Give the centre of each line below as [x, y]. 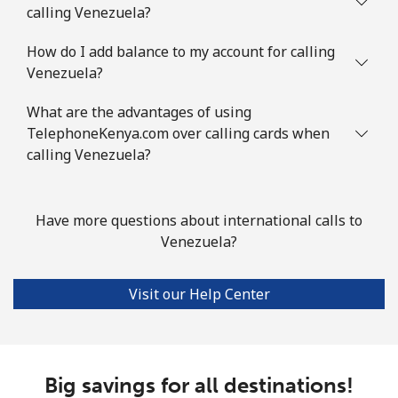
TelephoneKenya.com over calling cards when [178, 133]
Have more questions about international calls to [199, 220]
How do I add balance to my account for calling [181, 51]
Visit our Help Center [199, 294]
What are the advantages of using [139, 111]
